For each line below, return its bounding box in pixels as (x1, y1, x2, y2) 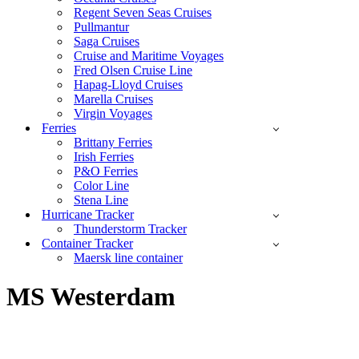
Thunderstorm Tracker (74, 222, 187, 236)
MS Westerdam (6, 282, 175, 312)
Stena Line (74, 193, 128, 207)
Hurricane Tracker (42, 208, 134, 221)
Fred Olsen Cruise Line (74, 63, 192, 77)
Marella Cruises (74, 92, 153, 106)
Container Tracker (42, 236, 133, 250)
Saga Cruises (74, 34, 139, 48)
